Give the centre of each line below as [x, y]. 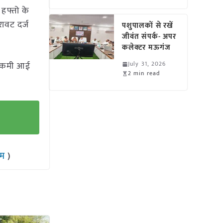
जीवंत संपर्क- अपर [149, 37]
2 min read [144, 73]
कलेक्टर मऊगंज [146, 48]
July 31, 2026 [147, 64]
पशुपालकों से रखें [148, 26]
